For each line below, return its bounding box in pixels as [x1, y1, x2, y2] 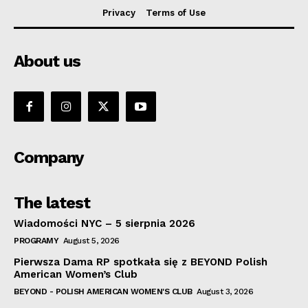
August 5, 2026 [63, 236, 120, 246]
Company [14, 148, 84, 168]
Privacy [102, 8, 135, 19]
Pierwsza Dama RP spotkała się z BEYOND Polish [14, 256, 267, 269]
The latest [14, 193, 90, 213]
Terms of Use [146, 8, 206, 19]
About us [14, 52, 80, 71]
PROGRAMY [14, 236, 58, 246]
